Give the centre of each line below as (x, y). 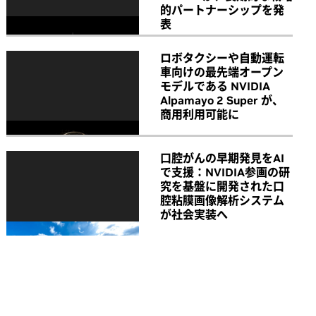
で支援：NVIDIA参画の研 (225, 172)
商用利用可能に (200, 114)
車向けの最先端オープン (222, 72)
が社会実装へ (194, 215)
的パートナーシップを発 (222, 10)
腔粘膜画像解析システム (222, 201)
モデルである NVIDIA (215, 86)
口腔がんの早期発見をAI (222, 158)
